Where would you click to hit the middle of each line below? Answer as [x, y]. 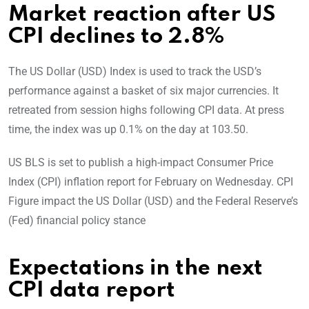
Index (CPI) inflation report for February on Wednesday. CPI [151, 182]
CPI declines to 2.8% [116, 37]
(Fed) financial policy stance [77, 221]
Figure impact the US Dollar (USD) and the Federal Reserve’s [153, 201]
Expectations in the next [136, 269]
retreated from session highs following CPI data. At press [146, 110]
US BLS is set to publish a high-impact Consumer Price [141, 163]
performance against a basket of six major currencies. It [143, 91]
